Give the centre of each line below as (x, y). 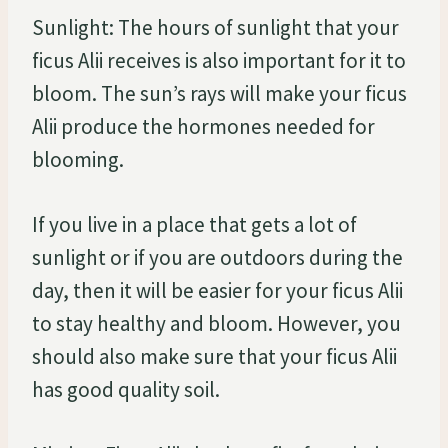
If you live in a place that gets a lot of (194, 224)
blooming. (78, 159)
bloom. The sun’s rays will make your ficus (219, 93)
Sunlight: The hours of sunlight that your (215, 27)
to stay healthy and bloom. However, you (216, 323)
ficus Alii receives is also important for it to (219, 60)
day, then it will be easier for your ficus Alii (217, 290)
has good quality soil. (126, 389)
